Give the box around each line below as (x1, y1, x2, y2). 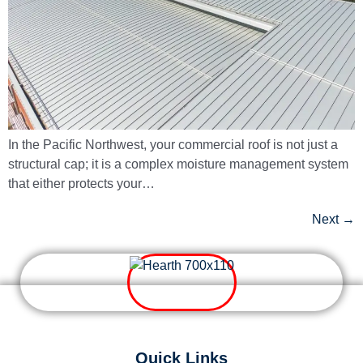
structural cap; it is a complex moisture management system (8, 156, 348, 171)
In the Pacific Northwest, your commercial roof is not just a (8, 137, 338, 152)
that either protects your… (8, 176, 155, 190)
